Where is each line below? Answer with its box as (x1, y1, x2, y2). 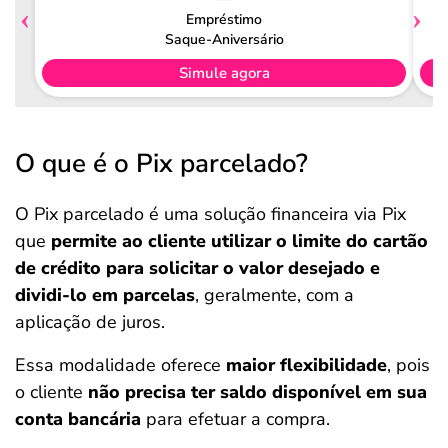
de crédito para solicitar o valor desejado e (15, 256, 380, 280)
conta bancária (15, 407, 141, 431)
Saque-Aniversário (164, 29, 284, 49)
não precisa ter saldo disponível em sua (88, 380, 427, 404)
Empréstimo (186, 9, 262, 29)
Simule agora (178, 62, 270, 83)
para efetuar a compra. (141, 407, 335, 431)
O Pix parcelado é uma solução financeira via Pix (15, 202, 406, 226)
